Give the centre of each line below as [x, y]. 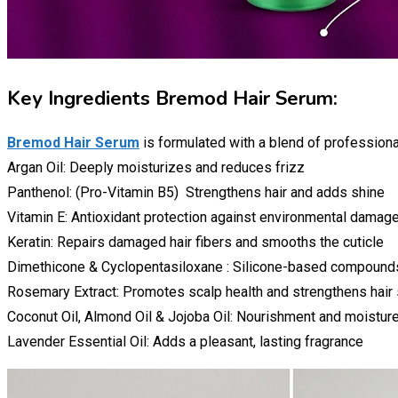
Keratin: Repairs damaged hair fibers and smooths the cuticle [195, 242]
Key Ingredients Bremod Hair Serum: [172, 99]
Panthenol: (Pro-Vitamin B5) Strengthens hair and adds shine [196, 192]
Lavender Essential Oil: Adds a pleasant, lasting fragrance [185, 342]
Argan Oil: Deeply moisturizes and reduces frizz [156, 167]
